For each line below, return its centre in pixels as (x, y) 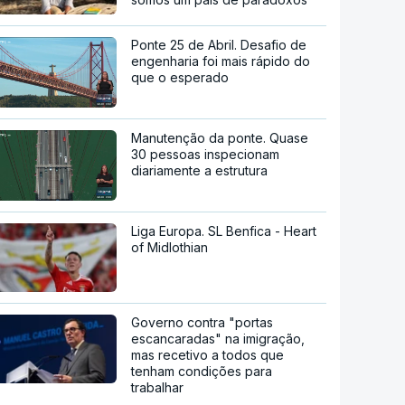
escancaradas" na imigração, (218, 338)
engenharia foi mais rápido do (221, 61)
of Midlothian (170, 247)
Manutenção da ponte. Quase (220, 138)
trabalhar (158, 387)
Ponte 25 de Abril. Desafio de (219, 45)
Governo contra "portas (202, 322)
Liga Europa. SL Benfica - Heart (224, 231)
